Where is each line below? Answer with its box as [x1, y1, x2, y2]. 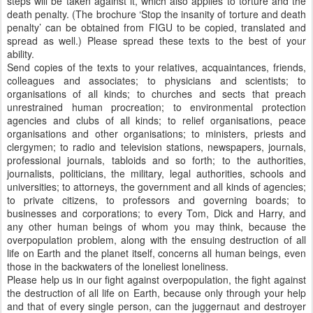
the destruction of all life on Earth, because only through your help [7, 286, 306, 300]
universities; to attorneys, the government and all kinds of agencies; [7, 180, 306, 194]
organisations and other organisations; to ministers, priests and [7, 126, 306, 140]
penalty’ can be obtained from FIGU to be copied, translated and [7, 20, 306, 34]
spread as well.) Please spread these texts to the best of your [7, 34, 306, 48]
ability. [7, 47, 34, 61]
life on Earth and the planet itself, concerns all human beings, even [7, 246, 306, 260]
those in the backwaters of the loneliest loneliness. [7, 259, 228, 273]
